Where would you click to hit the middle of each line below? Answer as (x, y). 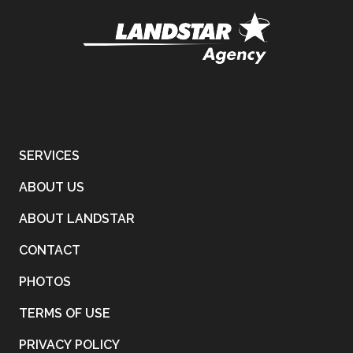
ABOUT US (52, 187)
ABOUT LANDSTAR (77, 219)
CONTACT (50, 250)
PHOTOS (45, 282)
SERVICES (49, 156)
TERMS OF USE (65, 313)
